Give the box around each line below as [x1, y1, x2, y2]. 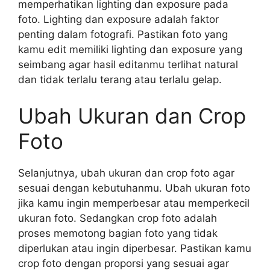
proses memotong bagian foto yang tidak [18, 227, 218, 239]
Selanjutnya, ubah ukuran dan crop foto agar [18, 166, 234, 179]
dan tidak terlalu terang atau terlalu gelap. [18, 74, 222, 86]
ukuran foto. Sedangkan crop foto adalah [18, 212, 217, 224]
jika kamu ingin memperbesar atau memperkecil [18, 196, 250, 209]
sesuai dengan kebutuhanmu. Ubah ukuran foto [18, 181, 250, 194]
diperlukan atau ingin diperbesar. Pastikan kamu [18, 242, 251, 254]
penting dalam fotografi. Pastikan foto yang [18, 28, 228, 40]
